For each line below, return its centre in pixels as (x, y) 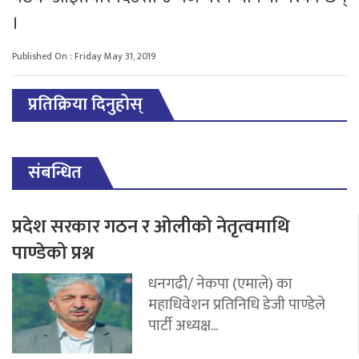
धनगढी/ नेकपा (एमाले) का (220, 283)
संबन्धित (55, 172)
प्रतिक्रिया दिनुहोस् (85, 104)
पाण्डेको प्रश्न (53, 253)
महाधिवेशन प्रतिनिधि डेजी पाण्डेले (237, 304)
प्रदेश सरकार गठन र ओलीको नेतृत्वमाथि (151, 226)
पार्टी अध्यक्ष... (183, 325)
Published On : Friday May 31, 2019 (84, 56)
